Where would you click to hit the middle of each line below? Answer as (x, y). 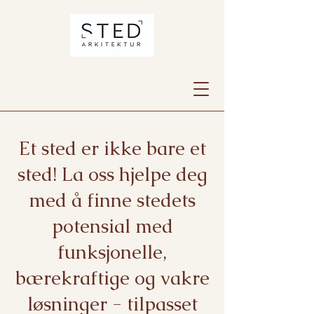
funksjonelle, (112, 252)
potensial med (112, 226)
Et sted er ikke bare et (112, 148)
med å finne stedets (112, 200)
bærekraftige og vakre (112, 278)
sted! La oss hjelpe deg (112, 174)
